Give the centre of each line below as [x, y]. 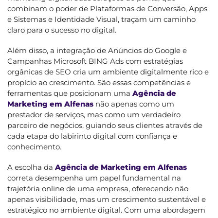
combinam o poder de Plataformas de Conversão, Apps [107, 8]
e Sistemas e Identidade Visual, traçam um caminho [101, 19]
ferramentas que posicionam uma [70, 93]
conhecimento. [34, 146]
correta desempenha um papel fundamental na [94, 178]
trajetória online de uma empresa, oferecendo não [98, 188]
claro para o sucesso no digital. [62, 30]
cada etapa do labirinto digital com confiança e [92, 136]
